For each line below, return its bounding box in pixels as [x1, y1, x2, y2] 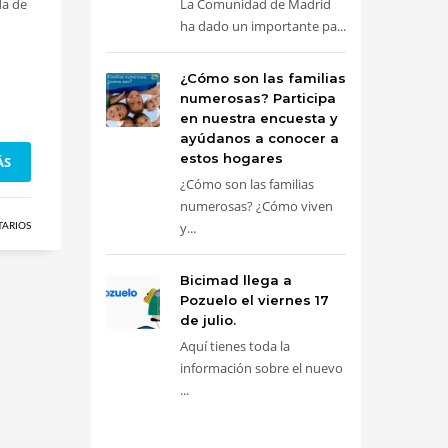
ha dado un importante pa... [180, 17, 346, 35]
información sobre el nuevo [180, 359, 343, 377]
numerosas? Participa [180, 90, 336, 106]
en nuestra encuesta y [180, 110, 338, 126]
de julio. [180, 312, 236, 328]
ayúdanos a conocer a [180, 130, 339, 146]
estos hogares [180, 150, 283, 166]
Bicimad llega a [180, 272, 292, 288]
